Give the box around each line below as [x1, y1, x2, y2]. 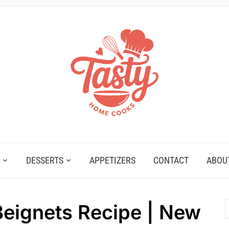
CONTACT [153, 155, 189, 166]
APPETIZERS [89, 155, 135, 166]
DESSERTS [26, 155, 63, 166]
